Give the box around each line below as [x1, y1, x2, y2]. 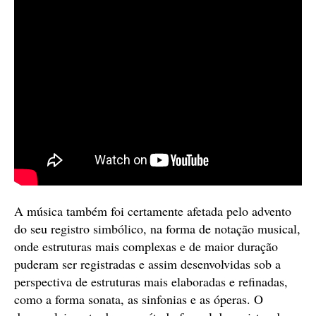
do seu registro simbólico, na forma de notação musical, [14, 219, 300, 237]
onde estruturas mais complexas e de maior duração [14, 237, 278, 255]
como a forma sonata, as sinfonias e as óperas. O [14, 290, 263, 308]
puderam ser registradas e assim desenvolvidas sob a [14, 255, 281, 272]
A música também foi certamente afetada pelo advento [14, 202, 291, 219]
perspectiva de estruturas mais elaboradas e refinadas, [14, 272, 288, 290]
